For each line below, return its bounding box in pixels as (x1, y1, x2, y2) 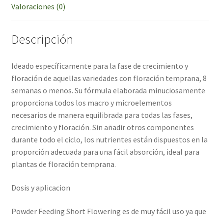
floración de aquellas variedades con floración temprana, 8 (11, 73, 207, 83)
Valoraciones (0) (11, 1, 65, 11)
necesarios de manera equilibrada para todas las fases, (11, 110, 192, 120)
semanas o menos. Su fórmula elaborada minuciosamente (11, 85, 205, 96)
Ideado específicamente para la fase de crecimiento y (11, 61, 188, 71)
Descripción (11, 31, 73, 48)
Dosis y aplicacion (11, 182, 70, 192)
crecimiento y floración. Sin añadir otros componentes (11, 122, 194, 133)
